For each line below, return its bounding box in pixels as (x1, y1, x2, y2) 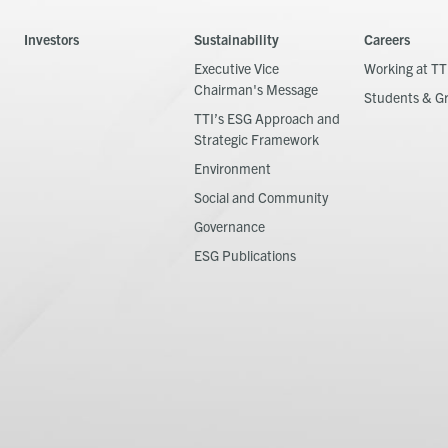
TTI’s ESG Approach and (194, 108, 340, 127)
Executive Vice (194, 58, 279, 77)
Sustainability (194, 29, 279, 48)
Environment (194, 158, 271, 177)
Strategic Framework (194, 129, 319, 148)
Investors (24, 29, 79, 48)
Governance (194, 216, 265, 235)
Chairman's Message (194, 79, 318, 98)
